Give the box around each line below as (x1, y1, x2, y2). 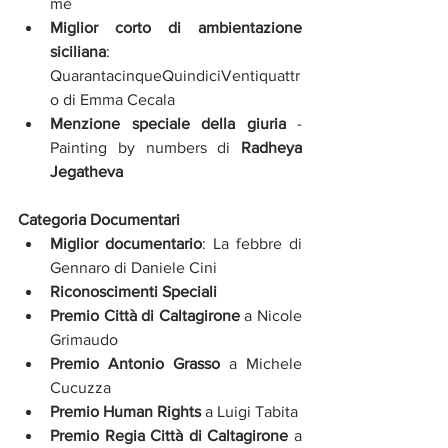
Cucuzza (50, 379, 111, 397)
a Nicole (244, 307, 303, 325)
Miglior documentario (50, 235, 202, 253)
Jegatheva (50, 163, 123, 181)
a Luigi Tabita (201, 403, 298, 421)
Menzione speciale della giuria (50, 115, 286, 133)
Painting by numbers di (50, 139, 241, 157)
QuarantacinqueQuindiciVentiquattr (50, 67, 300, 85)
